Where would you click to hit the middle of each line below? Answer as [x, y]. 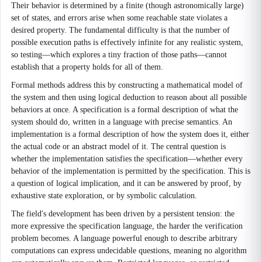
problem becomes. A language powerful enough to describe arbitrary [124, 238]
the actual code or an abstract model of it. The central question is [118, 146]
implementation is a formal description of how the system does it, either [130, 134]
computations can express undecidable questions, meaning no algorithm [129, 251]
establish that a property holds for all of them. [87, 67]
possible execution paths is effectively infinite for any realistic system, [127, 42]
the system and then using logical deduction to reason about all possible [129, 97]
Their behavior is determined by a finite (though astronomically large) [127, 6]
